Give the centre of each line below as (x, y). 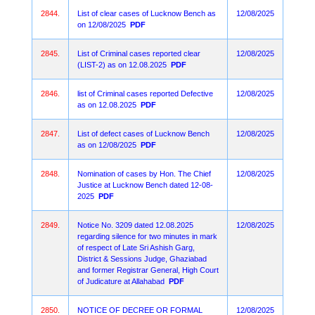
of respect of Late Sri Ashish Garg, (136, 247)
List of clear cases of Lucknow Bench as (147, 13)
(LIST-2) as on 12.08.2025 (122, 65)
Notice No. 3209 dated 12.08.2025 (135, 225)
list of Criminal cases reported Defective (145, 94)
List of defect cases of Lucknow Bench (143, 134)
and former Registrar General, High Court (148, 270)
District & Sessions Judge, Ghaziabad (142, 259)
